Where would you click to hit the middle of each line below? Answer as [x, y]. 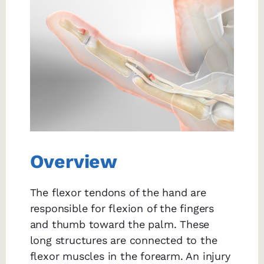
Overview [74, 162]
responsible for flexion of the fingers [122, 209]
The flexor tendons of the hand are [118, 193]
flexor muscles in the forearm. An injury [130, 256]
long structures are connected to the [123, 240]
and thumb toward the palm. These [120, 225]
